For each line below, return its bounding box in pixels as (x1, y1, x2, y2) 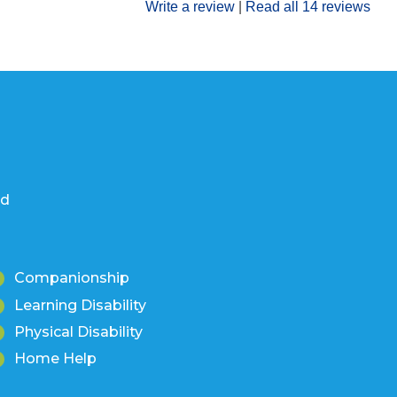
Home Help (14, 350, 97, 368)
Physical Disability (14, 323, 143, 341)
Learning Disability (14, 296, 146, 314)
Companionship (14, 269, 129, 287)
